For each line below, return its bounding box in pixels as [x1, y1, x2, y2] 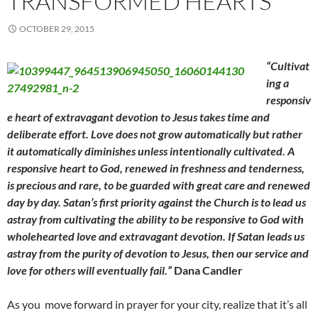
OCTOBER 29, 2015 [19, 23, 94, 35]
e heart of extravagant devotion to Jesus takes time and [7, 110, 270, 124]
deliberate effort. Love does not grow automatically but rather [7, 127, 302, 141]
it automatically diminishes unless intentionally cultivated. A [7, 144, 295, 158]
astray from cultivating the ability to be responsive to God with [7, 212, 304, 226]
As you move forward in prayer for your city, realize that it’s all [7, 297, 307, 312]
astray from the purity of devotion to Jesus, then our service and [7, 246, 309, 261]
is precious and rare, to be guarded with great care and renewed [7, 178, 310, 192]
